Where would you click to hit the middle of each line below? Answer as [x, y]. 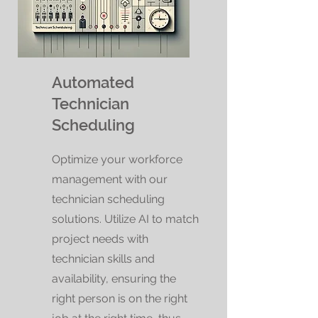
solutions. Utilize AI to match [125, 219]
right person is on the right [120, 298]
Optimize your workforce [117, 159]
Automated [93, 82]
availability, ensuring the [114, 279]
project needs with [100, 239]
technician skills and [103, 259]
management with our [110, 179]
